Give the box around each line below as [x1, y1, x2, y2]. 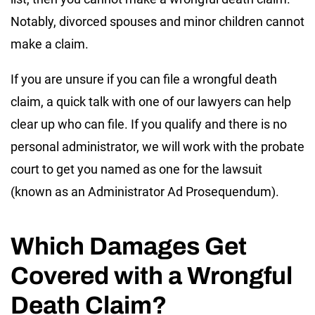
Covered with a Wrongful [11, 262, 292, 289]
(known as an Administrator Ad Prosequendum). [11, 184, 279, 199]
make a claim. [11, 36, 89, 51]
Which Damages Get [11, 232, 247, 259]
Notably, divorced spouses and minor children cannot [11, 13, 304, 29]
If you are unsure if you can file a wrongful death [11, 71, 277, 86]
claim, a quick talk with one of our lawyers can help [11, 94, 291, 109]
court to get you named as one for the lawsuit [11, 161, 262, 176]
